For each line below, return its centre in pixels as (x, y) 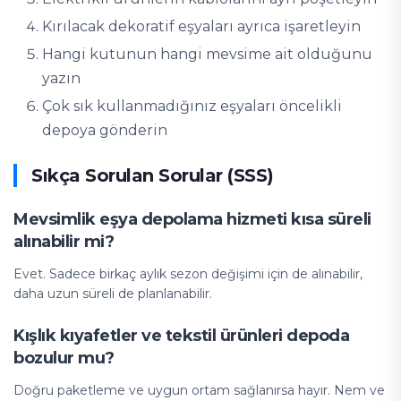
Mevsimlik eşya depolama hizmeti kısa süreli (192, 219)
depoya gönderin (105, 130)
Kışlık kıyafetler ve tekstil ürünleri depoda (181, 336)
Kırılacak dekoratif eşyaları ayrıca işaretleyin (201, 26)
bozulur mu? (64, 358)
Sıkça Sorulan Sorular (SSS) (153, 175)
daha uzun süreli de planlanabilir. (113, 294)
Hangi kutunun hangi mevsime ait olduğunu (207, 54)
